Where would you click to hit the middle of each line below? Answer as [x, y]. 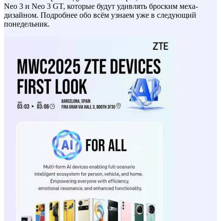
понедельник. [27, 24]
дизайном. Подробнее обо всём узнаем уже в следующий [100, 15]
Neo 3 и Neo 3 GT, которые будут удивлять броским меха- [101, 6]
